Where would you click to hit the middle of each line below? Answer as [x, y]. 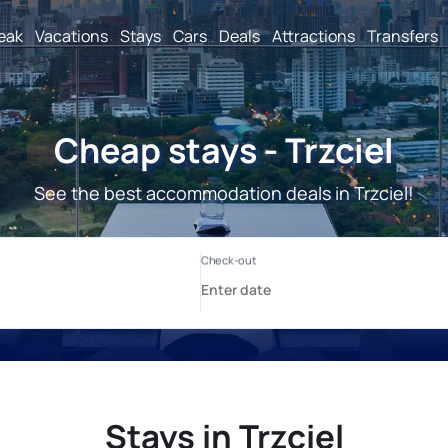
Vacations [71, 35]
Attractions [313, 35]
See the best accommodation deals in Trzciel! [224, 193]
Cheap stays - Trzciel [224, 150]
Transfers [402, 35]
